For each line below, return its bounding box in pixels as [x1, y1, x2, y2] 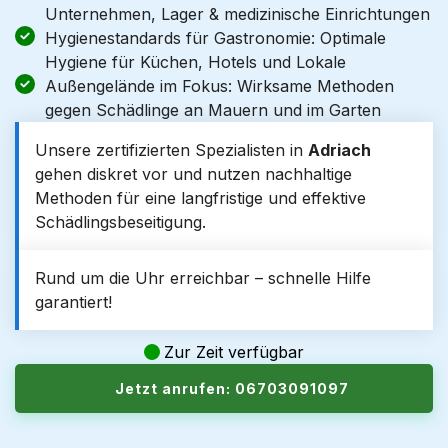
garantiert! [35, 292, 112, 312]
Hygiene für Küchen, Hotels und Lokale [45, 52, 346, 72]
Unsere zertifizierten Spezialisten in [35, 140, 308, 160]
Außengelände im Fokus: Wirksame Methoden [45, 76, 394, 96]
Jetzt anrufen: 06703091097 [115, 380, 349, 397]
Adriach [308, 140, 371, 160]
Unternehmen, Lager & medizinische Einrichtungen [45, 4, 430, 24]
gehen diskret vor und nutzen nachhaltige [35, 164, 352, 184]
